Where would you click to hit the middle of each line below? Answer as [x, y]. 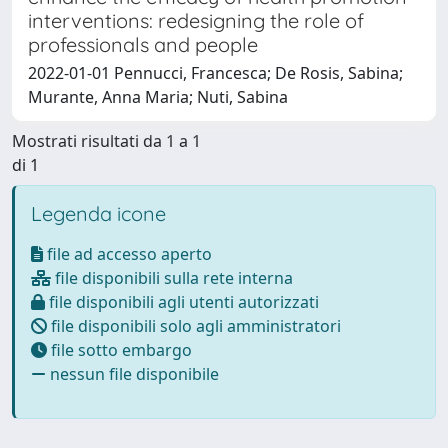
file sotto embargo [119, 349]
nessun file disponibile [132, 373]
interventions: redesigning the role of [196, 20]
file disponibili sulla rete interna [172, 277]
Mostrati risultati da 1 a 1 [106, 140]
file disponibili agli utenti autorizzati [182, 301]
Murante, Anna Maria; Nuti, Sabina [158, 96]
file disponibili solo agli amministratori [194, 325]
